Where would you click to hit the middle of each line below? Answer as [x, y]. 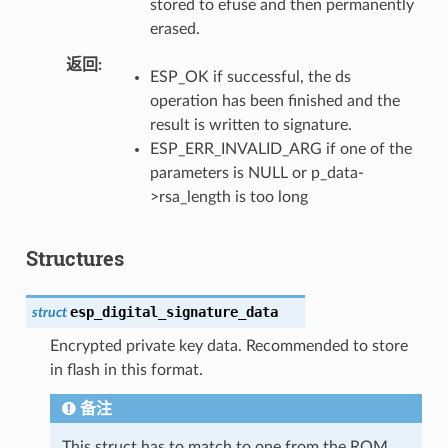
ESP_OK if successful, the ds [250, 76]
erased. [174, 28]
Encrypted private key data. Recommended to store [228, 345]
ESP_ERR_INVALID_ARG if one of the [280, 148]
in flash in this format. [126, 369]
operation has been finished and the [274, 100]
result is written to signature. [250, 124]
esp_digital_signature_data [173, 311]
